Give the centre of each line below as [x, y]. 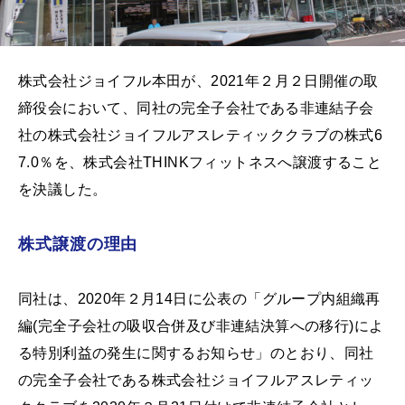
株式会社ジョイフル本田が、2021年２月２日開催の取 [198, 80]
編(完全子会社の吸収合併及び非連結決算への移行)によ [201, 325]
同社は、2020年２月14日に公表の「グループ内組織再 [199, 298]
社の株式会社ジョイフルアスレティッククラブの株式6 [200, 135]
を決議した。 [63, 189]
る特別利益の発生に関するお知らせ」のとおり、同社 [196, 353]
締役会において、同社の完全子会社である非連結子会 [196, 108]
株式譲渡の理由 [78, 244]
